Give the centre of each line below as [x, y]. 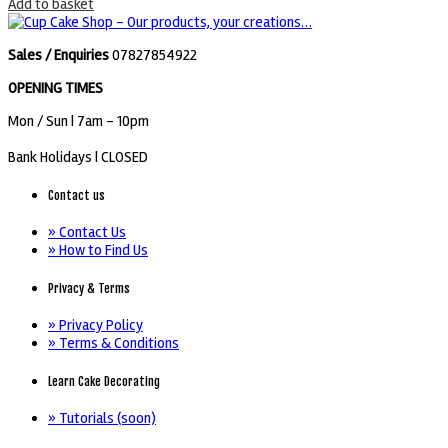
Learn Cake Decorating [104, 382]
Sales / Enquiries [58, 55]
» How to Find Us [98, 250]
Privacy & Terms [89, 289]
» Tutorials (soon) [102, 418]
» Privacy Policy [95, 325]
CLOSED [124, 157]
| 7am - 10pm [110, 121]
